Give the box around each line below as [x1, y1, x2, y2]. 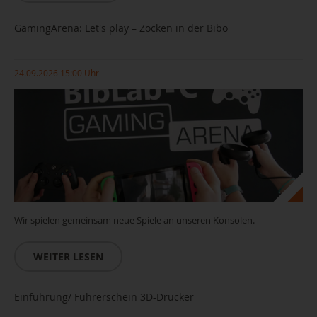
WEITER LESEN [33, 250, 103, 263]
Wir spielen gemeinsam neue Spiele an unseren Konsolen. [14, 214, 257, 226]
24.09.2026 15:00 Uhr [14, 67, 99, 79]
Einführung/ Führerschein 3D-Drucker [14, 290, 194, 304]
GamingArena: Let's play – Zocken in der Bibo [14, 21, 228, 35]
